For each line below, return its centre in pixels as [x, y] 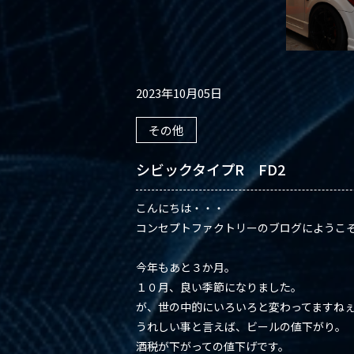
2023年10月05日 [179, 92]
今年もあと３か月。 [186, 267]
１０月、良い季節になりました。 [219, 286]
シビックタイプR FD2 [211, 169]
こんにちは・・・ [180, 207]
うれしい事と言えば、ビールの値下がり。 [241, 326]
